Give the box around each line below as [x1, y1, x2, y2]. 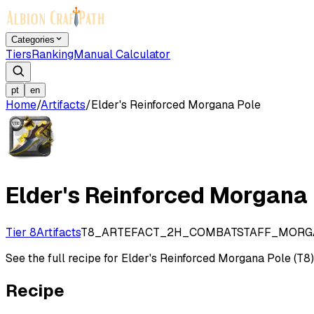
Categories [11, 34, 55, 45]
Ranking [32, 47, 74, 62]
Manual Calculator [74, 47, 170, 62]
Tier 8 [6, 224, 36, 240]
